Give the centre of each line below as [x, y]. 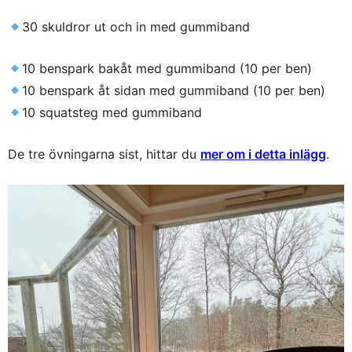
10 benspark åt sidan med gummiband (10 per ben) [174, 90]
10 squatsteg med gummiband [112, 112]
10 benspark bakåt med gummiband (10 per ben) [167, 68]
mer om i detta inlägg [263, 154]
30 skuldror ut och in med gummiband [136, 27]
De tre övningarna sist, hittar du [104, 154]
